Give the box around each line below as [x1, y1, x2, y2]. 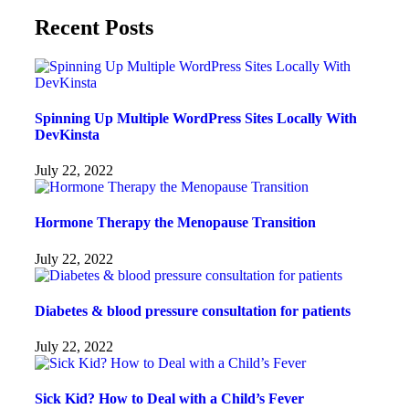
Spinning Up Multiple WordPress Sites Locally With [35, 110, 357, 126]
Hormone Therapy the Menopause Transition [35, 215, 316, 231]
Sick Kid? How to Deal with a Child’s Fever [35, 391, 304, 407]
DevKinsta [35, 126, 100, 142]
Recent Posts [35, 15, 153, 39]
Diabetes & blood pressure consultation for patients [35, 302, 351, 319]
